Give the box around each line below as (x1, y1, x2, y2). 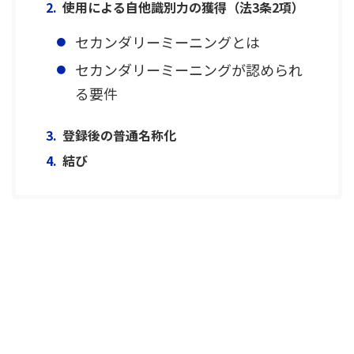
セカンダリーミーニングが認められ (74, 59, 303, 80)
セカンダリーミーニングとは (74, 32, 260, 52)
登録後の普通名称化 (62, 126, 176, 145)
